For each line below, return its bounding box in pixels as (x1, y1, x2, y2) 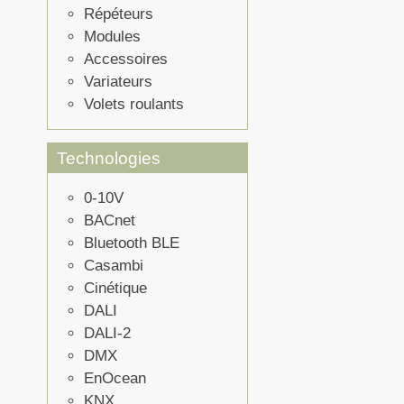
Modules (84, 28, 141, 46)
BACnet (84, 211, 135, 229)
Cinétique (84, 279, 147, 297)
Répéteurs (84, 5, 153, 23)
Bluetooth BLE (84, 234, 179, 252)
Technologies (57, 148, 161, 168)
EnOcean (84, 369, 146, 387)
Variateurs (84, 73, 152, 91)
